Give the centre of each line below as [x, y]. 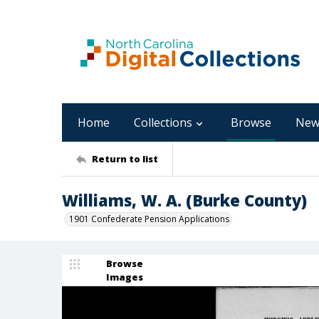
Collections [163, 122]
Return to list [125, 158]
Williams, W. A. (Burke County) [184, 200]
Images [125, 277]
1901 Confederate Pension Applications [149, 219]
